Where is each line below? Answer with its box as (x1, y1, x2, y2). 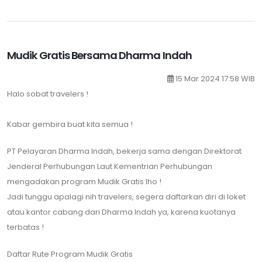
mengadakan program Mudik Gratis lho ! (7, 176, 161, 187)
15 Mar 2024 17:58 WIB (174, 73, 255, 84)
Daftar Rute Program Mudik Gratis (7, 249, 135, 260)
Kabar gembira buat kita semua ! (7, 119, 133, 130)
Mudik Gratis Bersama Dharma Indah (7, 48, 192, 63)
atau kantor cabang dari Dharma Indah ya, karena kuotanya (7, 206, 236, 218)
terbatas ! (7, 222, 44, 233)
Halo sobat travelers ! (7, 88, 88, 99)
